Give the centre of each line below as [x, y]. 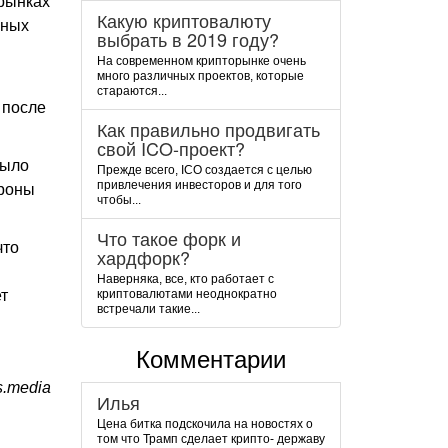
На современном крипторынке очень [201, 61]
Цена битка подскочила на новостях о [205, 424]
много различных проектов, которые [200, 76]
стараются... [132, 91]
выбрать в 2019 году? [188, 39]
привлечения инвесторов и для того [199, 185]
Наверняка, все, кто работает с [185, 279]
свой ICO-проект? [171, 148]
